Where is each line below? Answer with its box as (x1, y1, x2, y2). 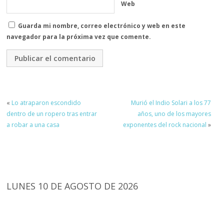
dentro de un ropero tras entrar (6, 109, 97, 118)
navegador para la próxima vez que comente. (6, 32, 151, 41)
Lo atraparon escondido (11, 98, 81, 107)
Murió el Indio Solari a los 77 (130, 98, 211, 107)
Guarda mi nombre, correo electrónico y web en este (18, 21, 186, 30)
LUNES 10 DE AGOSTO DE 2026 (6, 180, 138, 192)
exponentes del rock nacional (122, 120, 206, 129)
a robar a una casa (6, 120, 60, 129)
